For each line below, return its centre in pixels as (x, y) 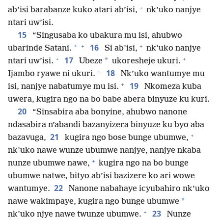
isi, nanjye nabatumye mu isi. (63, 87)
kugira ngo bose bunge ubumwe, (126, 138)
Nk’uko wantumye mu (162, 74)
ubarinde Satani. (40, 49)
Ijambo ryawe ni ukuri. (52, 74)
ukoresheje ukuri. (145, 61)
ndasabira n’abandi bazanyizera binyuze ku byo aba (106, 125)
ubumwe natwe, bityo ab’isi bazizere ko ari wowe (101, 176)
